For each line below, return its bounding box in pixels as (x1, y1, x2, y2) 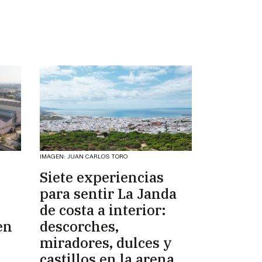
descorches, (40, 217, 119, 236)
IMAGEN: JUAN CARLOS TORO (40, 153, 127, 161)
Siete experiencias (40, 168, 164, 187)
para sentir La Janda (40, 184, 177, 204)
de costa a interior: (40, 201, 166, 220)
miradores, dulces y (40, 233, 172, 253)
